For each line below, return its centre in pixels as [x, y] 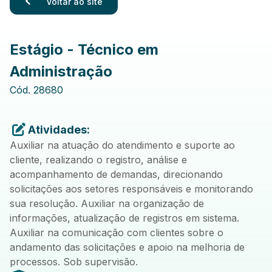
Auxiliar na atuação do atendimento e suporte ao [122, 145]
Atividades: [59, 129]
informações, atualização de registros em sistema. [124, 218]
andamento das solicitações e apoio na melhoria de [127, 247]
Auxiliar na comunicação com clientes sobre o [117, 232]
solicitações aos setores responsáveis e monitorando [131, 189]
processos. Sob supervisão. [74, 261]
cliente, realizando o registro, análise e [98, 159]
